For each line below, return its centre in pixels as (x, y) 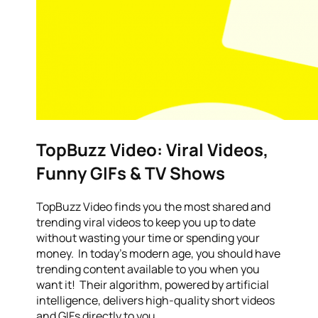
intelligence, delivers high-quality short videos (156, 300)
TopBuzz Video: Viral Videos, (153, 149)
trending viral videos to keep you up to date (146, 222)
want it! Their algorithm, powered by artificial (153, 284)
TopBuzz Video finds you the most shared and (154, 206)
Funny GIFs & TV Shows (131, 172)
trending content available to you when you (148, 269)
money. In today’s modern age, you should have (159, 253)
